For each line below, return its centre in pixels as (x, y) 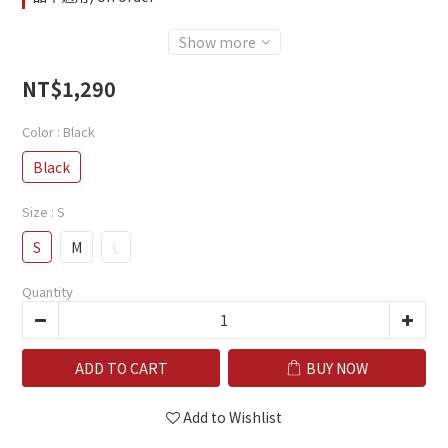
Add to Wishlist (232, 417)
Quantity (47, 292)
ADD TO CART (121, 368)
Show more (217, 42)
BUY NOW (337, 368)
